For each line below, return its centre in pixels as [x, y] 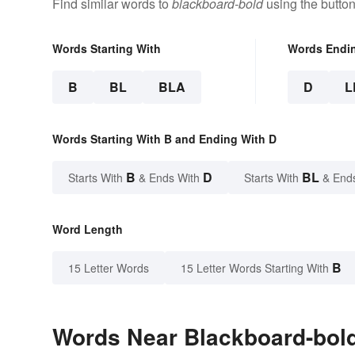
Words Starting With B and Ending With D [164, 139]
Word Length [88, 229]
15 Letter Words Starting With [255, 268]
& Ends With [169, 178]
